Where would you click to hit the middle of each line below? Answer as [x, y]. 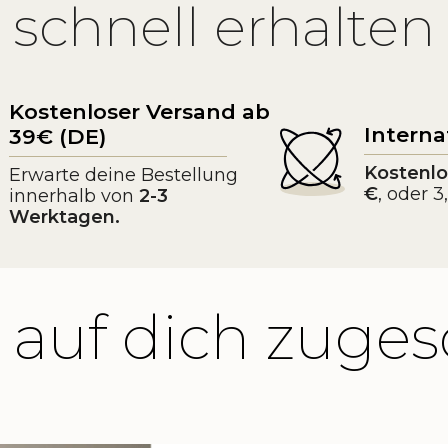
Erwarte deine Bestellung [123, 175]
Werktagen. [64, 217]
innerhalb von [71, 196]
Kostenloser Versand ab [139, 111]
